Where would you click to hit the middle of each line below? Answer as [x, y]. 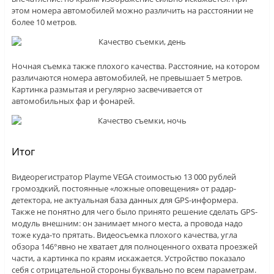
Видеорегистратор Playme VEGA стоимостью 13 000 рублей [124, 177]
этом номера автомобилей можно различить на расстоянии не [132, 11]
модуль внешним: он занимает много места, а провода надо [127, 224]
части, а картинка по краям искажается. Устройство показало [128, 258]
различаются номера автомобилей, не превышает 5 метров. [127, 78]
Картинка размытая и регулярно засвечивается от [107, 90]
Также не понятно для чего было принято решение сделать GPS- [134, 212]
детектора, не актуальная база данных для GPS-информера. [124, 200]
